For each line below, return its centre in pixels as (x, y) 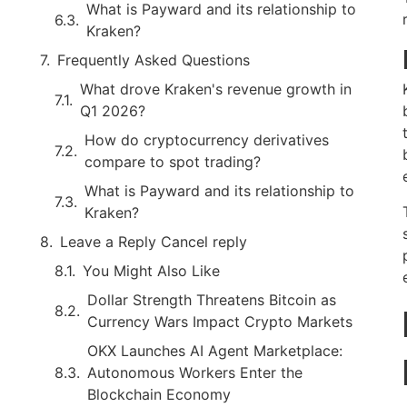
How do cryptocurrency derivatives (207, 139)
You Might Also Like (151, 270)
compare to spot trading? (173, 161)
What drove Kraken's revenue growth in (216, 89)
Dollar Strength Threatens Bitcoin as (212, 299)
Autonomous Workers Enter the (195, 372)
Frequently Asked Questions (154, 60)
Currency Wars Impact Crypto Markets (220, 321)
